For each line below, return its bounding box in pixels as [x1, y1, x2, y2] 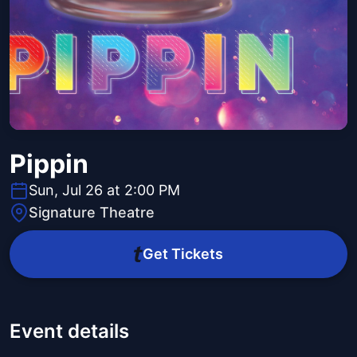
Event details [10, 320, 129, 343]
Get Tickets [142, 245, 223, 263]
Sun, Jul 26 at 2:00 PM [29, 182, 180, 199]
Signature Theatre [29, 204, 155, 222]
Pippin [10, 148, 88, 180]
